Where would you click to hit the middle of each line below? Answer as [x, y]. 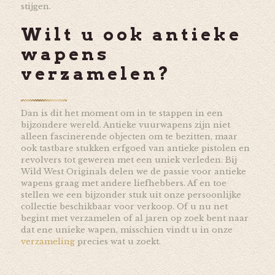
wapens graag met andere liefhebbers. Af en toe [123, 183]
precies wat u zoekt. [118, 241]
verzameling [48, 241]
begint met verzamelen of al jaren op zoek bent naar [134, 218]
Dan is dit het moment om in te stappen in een [122, 113]
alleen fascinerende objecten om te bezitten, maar [129, 136]
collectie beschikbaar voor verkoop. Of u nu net [124, 206]
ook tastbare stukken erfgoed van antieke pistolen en [135, 148]
